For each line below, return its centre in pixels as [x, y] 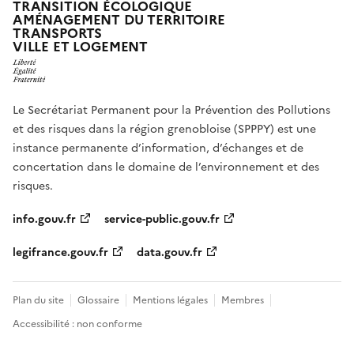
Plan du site [38, 300]
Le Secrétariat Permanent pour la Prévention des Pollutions [171, 110]
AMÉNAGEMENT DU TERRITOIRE [119, 21]
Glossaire [98, 300]
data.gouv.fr [169, 252]
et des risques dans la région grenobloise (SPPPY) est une [164, 129]
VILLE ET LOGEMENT [81, 47]
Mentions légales [170, 300]
